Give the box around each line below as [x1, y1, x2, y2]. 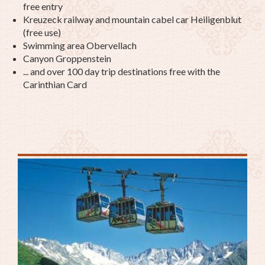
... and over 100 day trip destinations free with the [23, 65, 220, 77]
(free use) [23, 26, 61, 38]
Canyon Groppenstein [23, 52, 111, 64]
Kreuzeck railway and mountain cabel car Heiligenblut [23, 13, 241, 25]
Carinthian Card [23, 78, 87, 90]
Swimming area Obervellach [23, 39, 137, 51]
